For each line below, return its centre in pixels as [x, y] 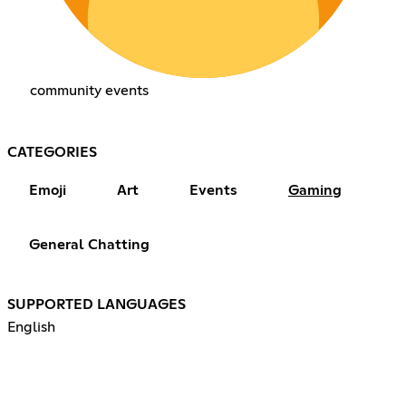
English [31, 327]
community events [89, 90]
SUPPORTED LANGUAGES [97, 304]
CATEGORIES [52, 152]
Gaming [315, 190]
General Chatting [89, 244]
